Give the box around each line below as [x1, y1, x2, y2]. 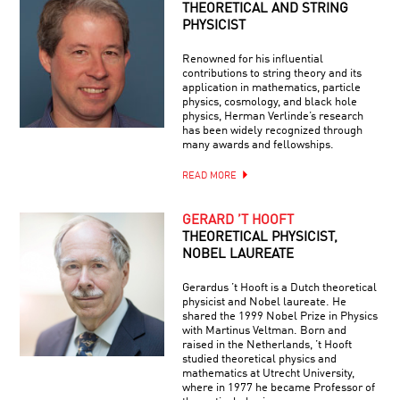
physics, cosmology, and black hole [181, 96, 357, 108]
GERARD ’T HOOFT [181, 214, 294, 228]
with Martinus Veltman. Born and [181, 325, 346, 337]
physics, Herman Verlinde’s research [181, 111, 363, 122]
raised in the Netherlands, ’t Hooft [181, 339, 352, 351]
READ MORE [181, 171, 237, 181]
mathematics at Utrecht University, [181, 368, 354, 379]
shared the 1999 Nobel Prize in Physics [181, 311, 378, 322]
